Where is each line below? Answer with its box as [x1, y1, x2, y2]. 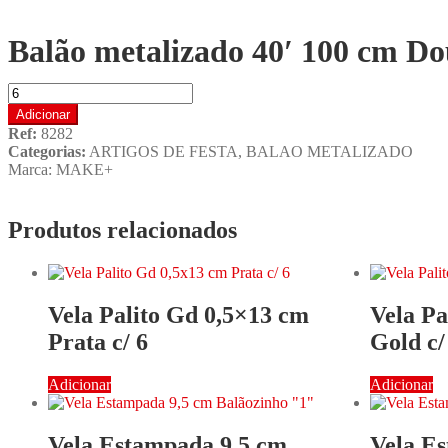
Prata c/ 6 [48, 328, 148, 355]
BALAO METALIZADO [246, 143, 413, 160]
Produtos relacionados [8, 216, 237, 243]
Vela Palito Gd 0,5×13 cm [48, 301, 309, 328]
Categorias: [8, 143, 86, 160]
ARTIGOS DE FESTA [89, 143, 238, 160]
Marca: [8, 161, 56, 178]
